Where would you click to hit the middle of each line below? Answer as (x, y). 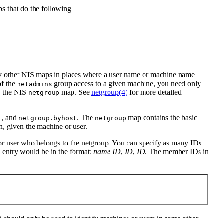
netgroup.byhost (48, 118)
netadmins (35, 84)
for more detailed (154, 92)
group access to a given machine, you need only (127, 83)
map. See (75, 92)
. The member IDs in (177, 151)
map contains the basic (162, 117)
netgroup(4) (109, 92)
